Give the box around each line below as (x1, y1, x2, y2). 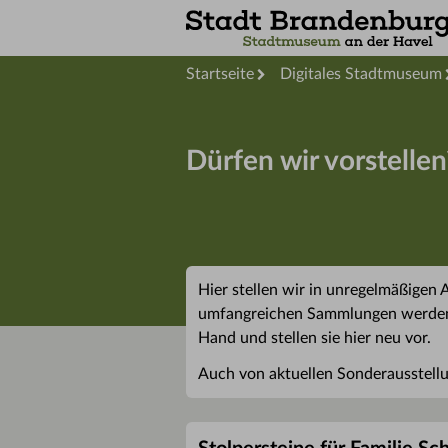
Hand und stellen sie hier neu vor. (198, 330, 431, 346)
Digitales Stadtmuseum (280, 66, 442, 82)
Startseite (186, 66, 254, 82)
